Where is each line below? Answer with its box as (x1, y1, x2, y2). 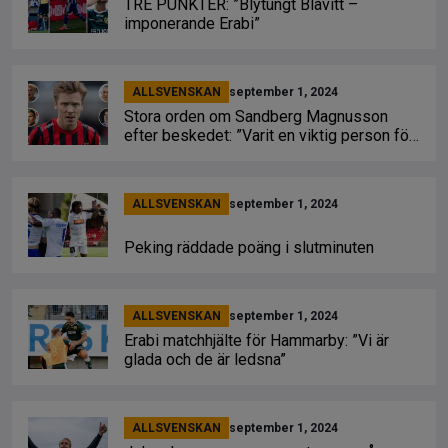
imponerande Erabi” (124, 14, 260, 33)
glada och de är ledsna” (124, 350, 286, 369)
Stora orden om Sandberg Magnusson (124, 107, 388, 126)
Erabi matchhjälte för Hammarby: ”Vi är (124, 331, 389, 350)
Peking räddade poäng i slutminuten (124, 238, 374, 257)
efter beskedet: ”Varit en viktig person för (124, 126, 414, 145)
